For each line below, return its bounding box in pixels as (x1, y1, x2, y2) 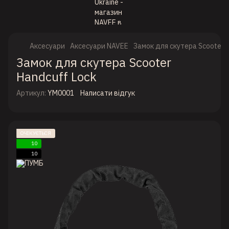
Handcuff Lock (16, 68, 97, 85)
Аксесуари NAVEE (70, 41, 128, 51)
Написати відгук (80, 88, 135, 98)
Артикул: (16, 88, 46, 98)
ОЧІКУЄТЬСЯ (20, 130, 51, 136)
